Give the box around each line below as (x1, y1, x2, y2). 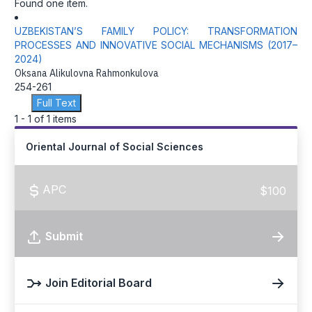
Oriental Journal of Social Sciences (26, 141, 203, 153)
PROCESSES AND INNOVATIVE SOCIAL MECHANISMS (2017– (15, 39, 297, 51)
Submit (45, 229, 83, 244)
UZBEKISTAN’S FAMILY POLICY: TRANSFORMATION (15, 25, 297, 37)
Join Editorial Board (45, 276, 152, 290)
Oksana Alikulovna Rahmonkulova (15, 67, 159, 79)
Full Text (37, 97, 76, 109)
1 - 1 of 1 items (15, 113, 77, 125)
